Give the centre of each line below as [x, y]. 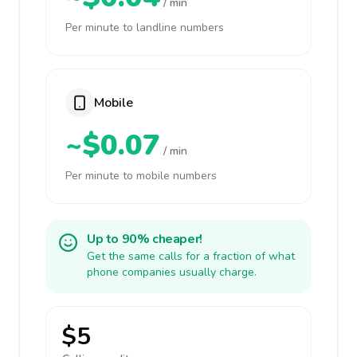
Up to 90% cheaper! [145, 239]
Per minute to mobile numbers [141, 176]
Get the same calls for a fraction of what [191, 256]
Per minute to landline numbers [145, 27]
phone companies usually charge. [172, 272]
